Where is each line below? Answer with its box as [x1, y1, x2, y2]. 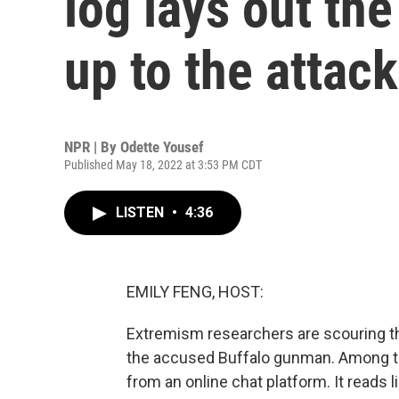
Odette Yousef [120, 138, 204, 156]
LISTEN [116, 204, 167, 221]
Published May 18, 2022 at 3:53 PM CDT [64, 158, 262, 172]
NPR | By [64, 138, 120, 156]
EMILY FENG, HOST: [126, 282, 264, 301]
